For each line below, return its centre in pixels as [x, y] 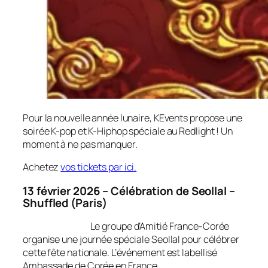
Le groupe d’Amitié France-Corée [160, 226]
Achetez [42, 167]
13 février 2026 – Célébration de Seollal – [129, 191]
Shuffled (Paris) [66, 202]
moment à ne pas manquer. [81, 144]
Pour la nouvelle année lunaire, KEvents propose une [133, 118]
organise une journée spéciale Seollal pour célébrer [131, 240]
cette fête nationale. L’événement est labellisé [120, 253]
